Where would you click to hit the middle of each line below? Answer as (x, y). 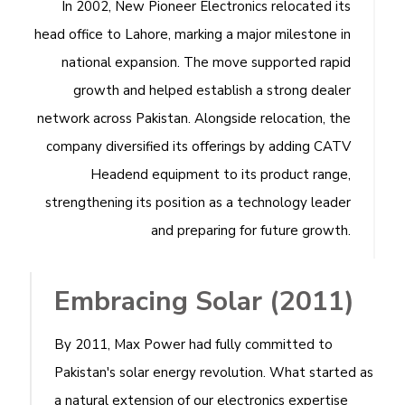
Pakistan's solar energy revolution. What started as (214, 372)
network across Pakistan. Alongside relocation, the (194, 118)
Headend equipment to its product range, (221, 174)
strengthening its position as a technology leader (198, 202)
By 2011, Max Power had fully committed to (193, 344)
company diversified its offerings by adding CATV (198, 146)
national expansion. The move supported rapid (206, 62)
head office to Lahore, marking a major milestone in (193, 34)
